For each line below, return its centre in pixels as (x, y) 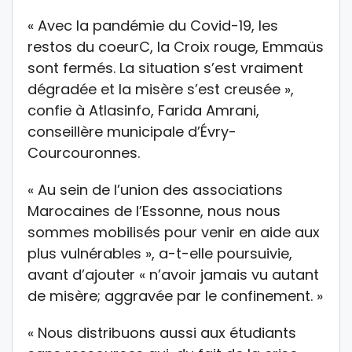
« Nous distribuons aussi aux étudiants (162, 332)
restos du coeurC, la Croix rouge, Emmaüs (176, 46)
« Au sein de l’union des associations (155, 189)
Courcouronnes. (84, 152)
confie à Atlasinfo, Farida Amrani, (143, 110)
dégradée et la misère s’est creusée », (161, 89)
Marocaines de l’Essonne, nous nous (154, 211)
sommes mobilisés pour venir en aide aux (174, 232)
